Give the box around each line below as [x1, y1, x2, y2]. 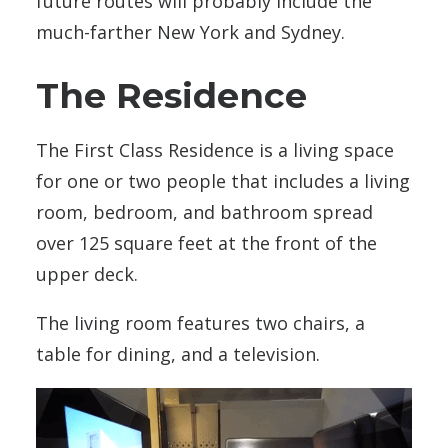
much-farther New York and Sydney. [36, 19, 345, 44]
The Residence [36, 73, 307, 117]
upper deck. [36, 261, 138, 286]
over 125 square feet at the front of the [36, 230, 377, 255]
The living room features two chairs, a [36, 310, 365, 335]
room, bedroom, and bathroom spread [36, 199, 373, 224]
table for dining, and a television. [36, 341, 320, 366]
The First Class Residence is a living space [36, 137, 394, 162]
